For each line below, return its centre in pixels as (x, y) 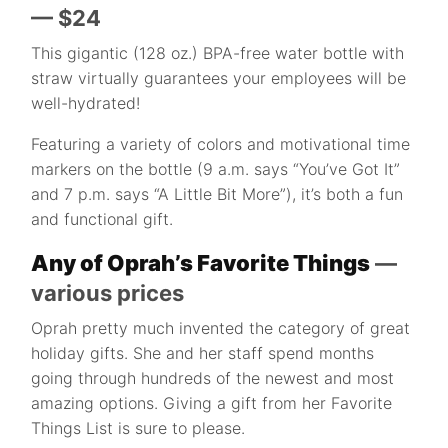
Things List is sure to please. (138, 428)
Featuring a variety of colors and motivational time (221, 144)
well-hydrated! (86, 103)
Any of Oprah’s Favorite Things (201, 263)
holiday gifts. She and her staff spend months (203, 353)
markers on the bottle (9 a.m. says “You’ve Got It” (216, 169)
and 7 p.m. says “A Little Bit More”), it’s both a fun (217, 194)
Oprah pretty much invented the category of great (221, 328)
